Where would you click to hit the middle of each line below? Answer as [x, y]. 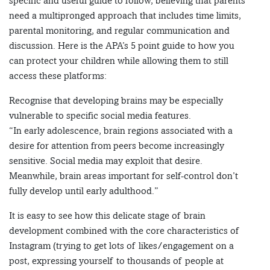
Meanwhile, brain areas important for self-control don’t [124, 176]
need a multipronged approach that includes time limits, [125, 16]
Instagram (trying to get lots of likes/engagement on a [121, 246]
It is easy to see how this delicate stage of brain [107, 216]
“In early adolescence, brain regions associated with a [121, 131]
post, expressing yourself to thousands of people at [116, 261]
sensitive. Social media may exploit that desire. [106, 161]
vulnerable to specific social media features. [100, 116]
